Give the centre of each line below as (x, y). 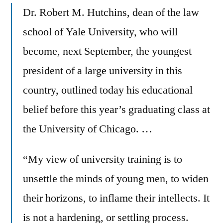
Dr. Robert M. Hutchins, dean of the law (111, 12)
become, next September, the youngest (107, 51)
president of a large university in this (103, 70)
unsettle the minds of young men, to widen (116, 178)
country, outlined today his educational (108, 90)
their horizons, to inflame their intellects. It (116, 198)
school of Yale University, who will (100, 32)
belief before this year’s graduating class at (116, 109)
